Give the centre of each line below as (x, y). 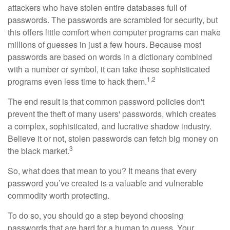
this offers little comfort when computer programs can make (114, 32)
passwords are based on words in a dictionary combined (110, 57)
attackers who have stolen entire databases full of (97, 7)
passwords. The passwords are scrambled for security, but (113, 20)
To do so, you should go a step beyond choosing (95, 215)
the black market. (39, 151)
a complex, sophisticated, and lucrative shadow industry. (110, 126)
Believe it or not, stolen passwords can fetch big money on (113, 138)
